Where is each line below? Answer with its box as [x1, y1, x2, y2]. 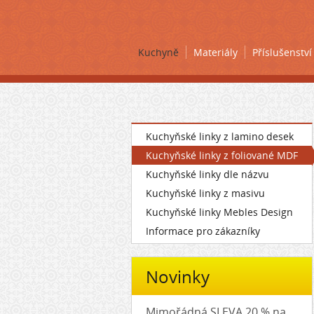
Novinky [146, 265, 210, 288]
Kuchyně [138, 46, 179, 59]
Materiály [193, 46, 238, 59]
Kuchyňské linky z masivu [146, 186, 265, 200]
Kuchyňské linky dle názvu [146, 168, 269, 181]
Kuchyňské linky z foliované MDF [146, 149, 298, 162]
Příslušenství [252, 46, 312, 59]
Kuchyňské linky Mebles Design [146, 205, 293, 219]
